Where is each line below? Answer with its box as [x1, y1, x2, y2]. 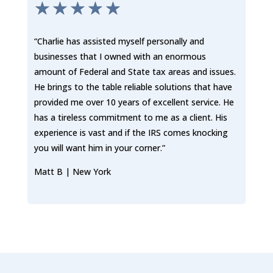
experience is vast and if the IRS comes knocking [34, 126, 228, 138]
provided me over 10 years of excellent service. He [34, 96, 234, 108]
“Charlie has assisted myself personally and [34, 35, 204, 47]
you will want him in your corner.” [34, 141, 165, 154]
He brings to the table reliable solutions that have [34, 80, 232, 93]
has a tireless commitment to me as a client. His [34, 111, 227, 123]
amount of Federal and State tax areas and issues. [34, 65, 236, 77]
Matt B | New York [34, 165, 111, 177]
